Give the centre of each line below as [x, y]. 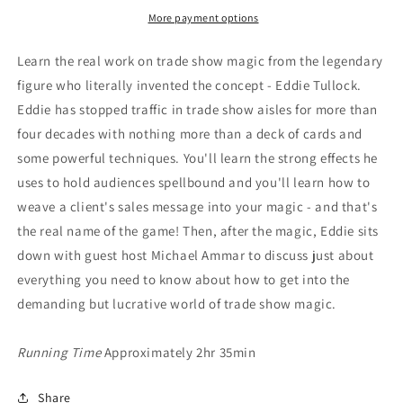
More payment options [203, 17]
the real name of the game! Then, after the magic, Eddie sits [198, 230]
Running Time [59, 352]
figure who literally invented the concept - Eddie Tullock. [189, 85]
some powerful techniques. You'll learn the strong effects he [198, 157]
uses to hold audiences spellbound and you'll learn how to [194, 182]
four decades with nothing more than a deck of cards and [190, 133]
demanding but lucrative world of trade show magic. [177, 303]
